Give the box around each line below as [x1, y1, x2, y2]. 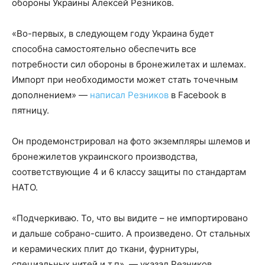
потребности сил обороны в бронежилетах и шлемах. [12, 59, 246, 70]
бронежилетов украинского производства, [12, 151, 198, 163]
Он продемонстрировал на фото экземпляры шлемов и [12, 135, 250, 147]
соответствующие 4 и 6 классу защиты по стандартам [12, 166, 246, 178]
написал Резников [90, 89, 169, 101]
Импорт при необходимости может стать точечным [12, 74, 238, 86]
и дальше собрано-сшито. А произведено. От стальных [12, 228, 250, 240]
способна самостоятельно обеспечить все [12, 43, 196, 55]
